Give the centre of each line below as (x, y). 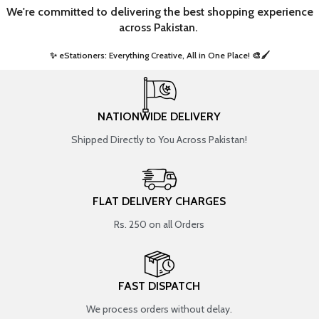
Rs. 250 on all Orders (159, 224)
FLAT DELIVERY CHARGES (159, 201)
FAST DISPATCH (159, 286)
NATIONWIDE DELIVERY (159, 116)
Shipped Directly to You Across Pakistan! (159, 139)
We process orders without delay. (159, 309)
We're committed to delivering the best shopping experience (159, 11)
